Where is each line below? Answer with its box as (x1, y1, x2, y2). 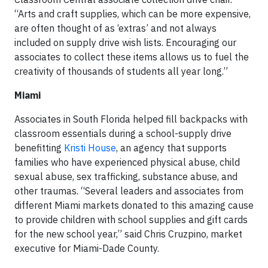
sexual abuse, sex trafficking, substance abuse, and (14, 170, 237, 182)
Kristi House (64, 142, 116, 154)
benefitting (14, 142, 64, 154)
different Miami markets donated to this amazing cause (14, 199, 254, 211)
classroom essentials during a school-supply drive (14, 127, 232, 139)
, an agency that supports (116, 142, 227, 154)
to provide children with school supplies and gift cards (14, 214, 248, 226)
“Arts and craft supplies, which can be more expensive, (14, 8, 251, 20)
